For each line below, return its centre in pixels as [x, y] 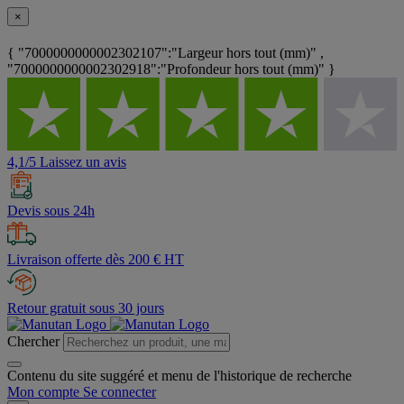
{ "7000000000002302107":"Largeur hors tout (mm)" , [165, 53]
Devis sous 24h [51, 211]
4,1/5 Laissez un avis [67, 162]
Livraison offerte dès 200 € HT [96, 260]
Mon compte [43, 392]
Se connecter [119, 392]
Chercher [33, 342]
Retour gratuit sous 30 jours [86, 308]
